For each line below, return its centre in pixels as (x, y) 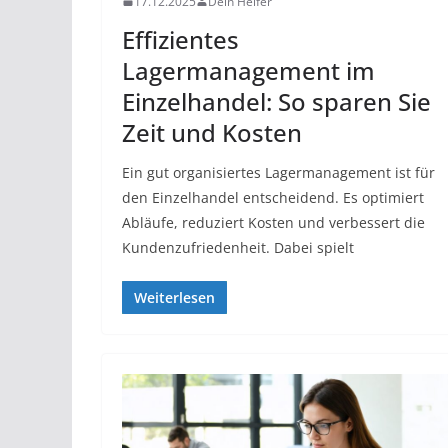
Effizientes (180, 39)
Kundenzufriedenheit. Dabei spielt (238, 247)
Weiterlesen (174, 297)
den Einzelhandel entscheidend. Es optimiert (273, 197)
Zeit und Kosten (212, 132)
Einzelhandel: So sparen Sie (276, 101)
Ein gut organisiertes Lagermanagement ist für (278, 172)
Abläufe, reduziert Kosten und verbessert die (273, 222)
